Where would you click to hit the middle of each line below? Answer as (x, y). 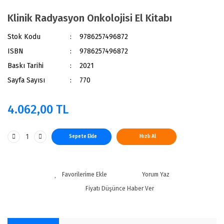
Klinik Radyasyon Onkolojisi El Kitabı (90, 18)
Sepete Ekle (83, 136)
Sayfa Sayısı (26, 80)
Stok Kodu (24, 36)
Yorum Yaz (156, 174)
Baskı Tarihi (25, 65)
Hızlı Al (148, 136)
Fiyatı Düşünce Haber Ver (119, 188)
